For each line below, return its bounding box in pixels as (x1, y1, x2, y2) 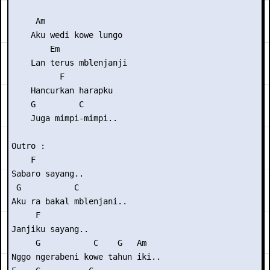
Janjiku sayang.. (11, 224, 89, 234)
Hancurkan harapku (11, 86, 113, 95)
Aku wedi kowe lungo (11, 30, 122, 40)
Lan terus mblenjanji (11, 58, 127, 67)
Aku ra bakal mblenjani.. (11, 196, 127, 206)
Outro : (11, 141, 45, 151)
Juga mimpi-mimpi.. (11, 113, 118, 123)
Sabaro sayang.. (11, 169, 84, 178)
